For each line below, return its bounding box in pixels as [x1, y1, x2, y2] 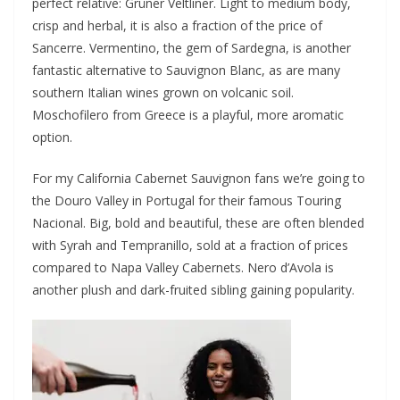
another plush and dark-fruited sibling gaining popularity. [32, 280, 354, 298]
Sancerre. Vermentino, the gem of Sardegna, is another [32, 38, 351, 56]
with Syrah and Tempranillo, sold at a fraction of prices [32, 236, 348, 254]
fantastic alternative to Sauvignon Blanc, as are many [32, 61, 340, 79]
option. [32, 128, 72, 146]
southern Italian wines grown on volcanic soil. [32, 83, 294, 101]
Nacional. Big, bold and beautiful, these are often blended [32, 213, 364, 231]
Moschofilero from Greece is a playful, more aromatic [32, 105, 344, 123]
